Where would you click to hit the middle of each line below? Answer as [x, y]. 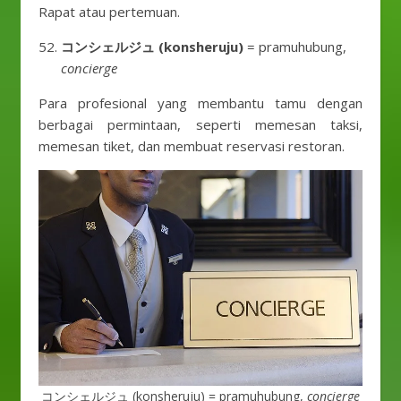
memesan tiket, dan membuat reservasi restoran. [192, 146]
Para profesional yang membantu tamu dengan [200, 103]
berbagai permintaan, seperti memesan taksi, [200, 124]
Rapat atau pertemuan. [109, 12]
